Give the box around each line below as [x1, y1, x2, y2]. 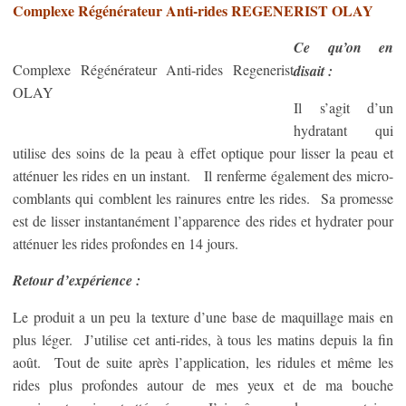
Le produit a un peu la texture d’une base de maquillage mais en [13, 307, 393, 326]
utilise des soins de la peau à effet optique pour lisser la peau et [13, 143, 393, 162]
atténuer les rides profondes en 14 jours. [13, 234, 238, 253]
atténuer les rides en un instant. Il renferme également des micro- [13, 166, 393, 185]
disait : [294, 61, 333, 81]
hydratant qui [294, 121, 393, 140]
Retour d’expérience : [13, 270, 140, 290]
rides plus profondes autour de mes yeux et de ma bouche [13, 375, 393, 394]
